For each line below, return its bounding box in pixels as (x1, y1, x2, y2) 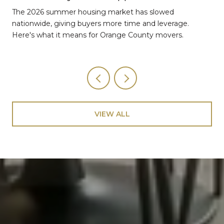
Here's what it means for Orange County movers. (12, 30, 183, 40)
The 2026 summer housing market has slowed (12, 7, 174, 17)
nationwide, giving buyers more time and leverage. (12, 19, 189, 28)
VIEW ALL (94, 109, 130, 118)
